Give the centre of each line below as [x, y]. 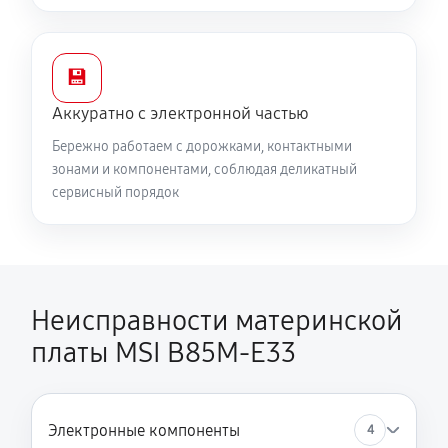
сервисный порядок [115, 192]
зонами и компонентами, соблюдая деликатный [204, 169]
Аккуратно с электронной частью [180, 113]
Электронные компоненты [144, 430]
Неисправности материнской [217, 321]
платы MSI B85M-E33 [163, 353]
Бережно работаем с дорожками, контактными [202, 146]
